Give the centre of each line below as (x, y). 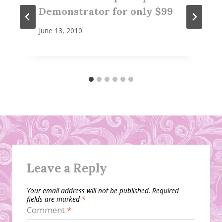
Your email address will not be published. (88, 190)
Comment (47, 210)
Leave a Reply (67, 168)
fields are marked (54, 199)
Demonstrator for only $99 (106, 11)
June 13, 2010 (60, 31)
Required (166, 190)
